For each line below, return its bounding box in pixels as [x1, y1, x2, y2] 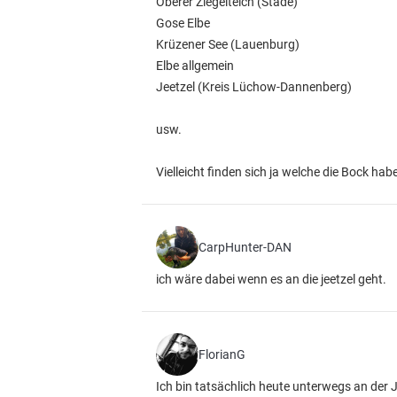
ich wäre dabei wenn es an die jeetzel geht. [156, 272, 386, 286]
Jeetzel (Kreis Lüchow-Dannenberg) [156, 80, 352, 94]
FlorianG [198, 347, 245, 362]
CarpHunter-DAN [198, 240, 292, 254]
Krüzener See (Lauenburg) [156, 37, 300, 51]
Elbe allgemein [156, 58, 234, 73]
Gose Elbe [156, 16, 210, 30]
